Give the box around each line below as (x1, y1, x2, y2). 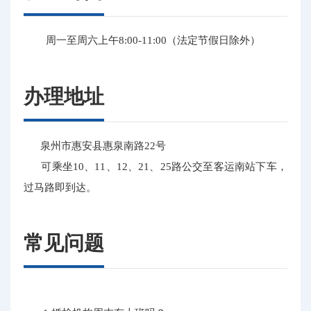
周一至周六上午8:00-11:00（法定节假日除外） (24, 33, 264, 46)
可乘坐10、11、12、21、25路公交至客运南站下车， (24, 160, 287, 172)
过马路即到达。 (24, 180, 100, 193)
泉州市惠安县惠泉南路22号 (24, 139, 167, 151)
